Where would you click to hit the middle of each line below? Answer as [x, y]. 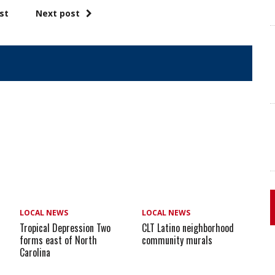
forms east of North [59, 240]
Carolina [35, 252]
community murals [177, 240]
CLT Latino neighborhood [188, 227]
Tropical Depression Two [65, 227]
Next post [57, 14]
